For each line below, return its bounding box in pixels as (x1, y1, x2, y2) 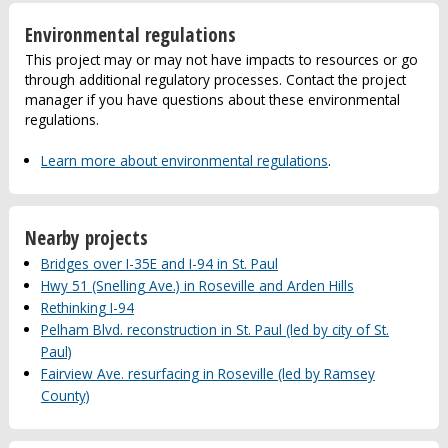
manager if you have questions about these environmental (24, 90, 400, 110)
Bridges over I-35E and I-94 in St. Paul (40, 254, 278, 274)
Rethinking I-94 (40, 298, 134, 318)
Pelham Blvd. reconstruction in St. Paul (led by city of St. (40, 320, 389, 340)
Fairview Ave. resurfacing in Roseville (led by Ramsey (40, 364, 375, 384)
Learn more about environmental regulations (40, 150, 328, 170)
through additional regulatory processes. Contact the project (24, 70, 406, 90)
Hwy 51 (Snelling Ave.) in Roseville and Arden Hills (40, 276, 354, 296)
